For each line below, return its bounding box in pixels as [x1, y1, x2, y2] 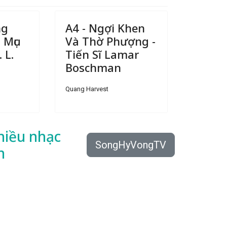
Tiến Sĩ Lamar [65, 47, 139, 62]
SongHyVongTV [95, 139, 166, 151]
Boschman [65, 60, 121, 75]
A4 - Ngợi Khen [65, 20, 145, 35]
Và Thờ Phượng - [65, 33, 156, 49]
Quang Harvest [65, 85, 108, 93]
